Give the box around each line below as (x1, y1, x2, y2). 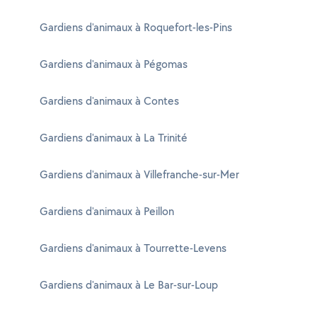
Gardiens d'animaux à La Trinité (40, 130, 188, 145)
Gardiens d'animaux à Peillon (40, 204, 174, 219)
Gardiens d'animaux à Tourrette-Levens (40, 241, 226, 255)
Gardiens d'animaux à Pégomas (40, 57, 188, 71)
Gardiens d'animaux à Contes (40, 93, 179, 108)
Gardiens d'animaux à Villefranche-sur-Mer (40, 167, 239, 182)
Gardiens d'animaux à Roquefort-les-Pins (40, 20, 232, 35)
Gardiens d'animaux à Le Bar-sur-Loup (40, 277, 218, 292)
